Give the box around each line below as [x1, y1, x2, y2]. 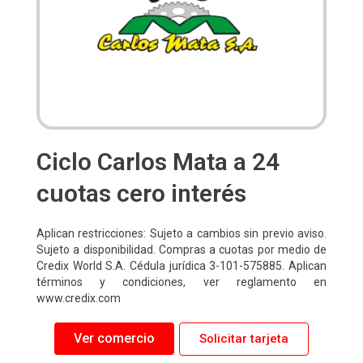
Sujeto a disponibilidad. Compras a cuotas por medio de [36, 242, 327, 256]
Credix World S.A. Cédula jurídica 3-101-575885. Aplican [36, 258, 327, 272]
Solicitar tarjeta [199, 331, 288, 346]
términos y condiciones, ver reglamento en [36, 275, 327, 288]
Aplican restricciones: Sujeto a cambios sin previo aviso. [36, 226, 327, 240]
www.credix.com [36, 291, 121, 305]
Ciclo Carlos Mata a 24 [36, 147, 280, 176]
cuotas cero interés [36, 178, 246, 207]
